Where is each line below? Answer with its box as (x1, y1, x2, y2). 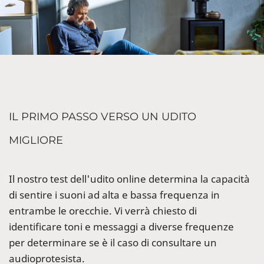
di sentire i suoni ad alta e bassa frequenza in (9, 188, 220, 202)
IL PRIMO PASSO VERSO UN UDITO (9, 110, 196, 124)
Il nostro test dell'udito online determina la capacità (9, 172, 250, 186)
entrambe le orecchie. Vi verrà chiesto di (9, 204, 197, 218)
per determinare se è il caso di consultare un (9, 236, 217, 250)
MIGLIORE (9, 134, 63, 147)
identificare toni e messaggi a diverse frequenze (9, 220, 234, 234)
